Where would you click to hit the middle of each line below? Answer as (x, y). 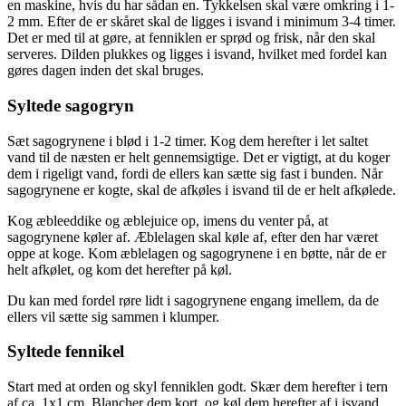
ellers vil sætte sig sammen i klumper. (113, 316)
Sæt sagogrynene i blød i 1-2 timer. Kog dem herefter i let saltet (188, 140)
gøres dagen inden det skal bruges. (106, 71)
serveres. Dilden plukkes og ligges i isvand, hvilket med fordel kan (197, 54)
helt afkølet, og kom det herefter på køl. (120, 269)
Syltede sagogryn (71, 105)
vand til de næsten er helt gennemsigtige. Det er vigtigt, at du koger (198, 157)
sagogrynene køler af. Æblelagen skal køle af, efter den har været (193, 237)
